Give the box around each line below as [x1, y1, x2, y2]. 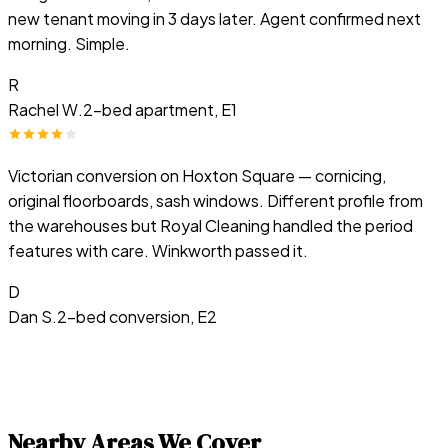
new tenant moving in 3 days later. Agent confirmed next [8, 8, 421, 30]
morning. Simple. [8, 33, 130, 55]
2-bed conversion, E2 [57, 306, 217, 328]
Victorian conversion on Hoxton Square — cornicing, [8, 165, 386, 187]
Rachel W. [8, 99, 83, 121]
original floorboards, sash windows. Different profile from [8, 190, 423, 212]
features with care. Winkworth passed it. [8, 240, 308, 262]
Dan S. [8, 306, 57, 328]
